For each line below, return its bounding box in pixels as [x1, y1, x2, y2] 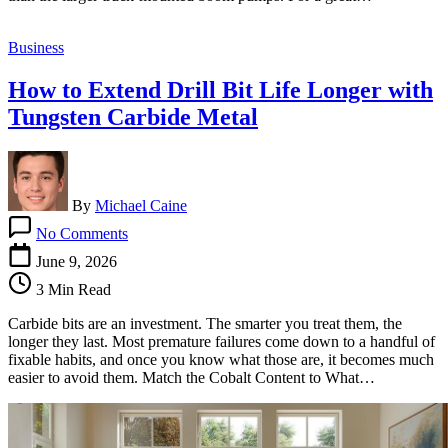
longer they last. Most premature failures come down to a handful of [8, 332, 435, 350]
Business [8, 38, 64, 56]
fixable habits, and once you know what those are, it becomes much [8, 350, 434, 368]
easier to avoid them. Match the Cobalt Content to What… [8, 368, 375, 386]
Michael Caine [95, 196, 187, 214]
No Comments [36, 224, 128, 242]
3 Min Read [32, 280, 111, 298]
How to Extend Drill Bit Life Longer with [8, 76, 433, 103]
